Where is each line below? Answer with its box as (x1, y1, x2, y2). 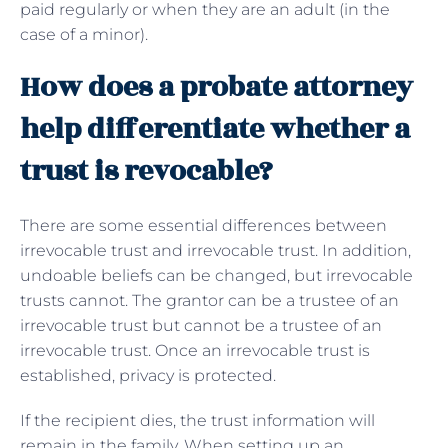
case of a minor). (20, 24, 148, 44)
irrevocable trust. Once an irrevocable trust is (20, 340, 370, 360)
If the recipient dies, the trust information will (20, 410, 375, 430)
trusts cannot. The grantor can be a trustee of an (20, 290, 399, 310)
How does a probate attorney (20, 65, 413, 109)
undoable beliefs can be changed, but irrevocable (20, 265, 413, 285)
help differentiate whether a (20, 107, 410, 151)
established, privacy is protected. (20, 365, 280, 385)
